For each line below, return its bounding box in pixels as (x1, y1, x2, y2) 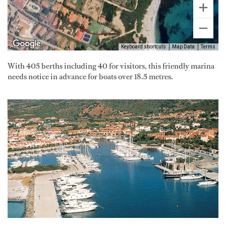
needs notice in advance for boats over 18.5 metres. (8, 71, 173, 82)
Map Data (172, 44, 195, 50)
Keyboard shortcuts (121, 44, 166, 50)
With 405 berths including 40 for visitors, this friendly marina (8, 61, 214, 72)
